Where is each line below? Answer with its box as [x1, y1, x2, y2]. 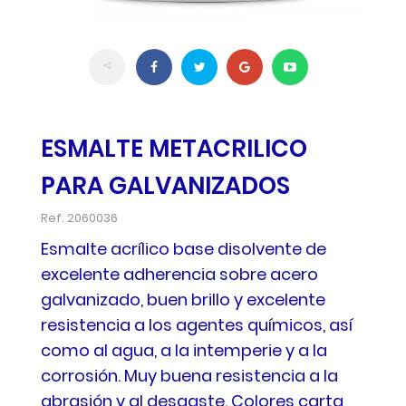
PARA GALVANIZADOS [41, 169, 290, 202]
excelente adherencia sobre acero [41, 263, 318, 285]
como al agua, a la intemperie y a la [41, 339, 327, 362]
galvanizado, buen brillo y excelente [41, 288, 325, 311]
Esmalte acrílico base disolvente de [41, 237, 326, 260]
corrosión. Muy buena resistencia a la [41, 364, 338, 387]
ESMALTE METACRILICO [41, 132, 307, 165]
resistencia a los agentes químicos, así [41, 314, 353, 336]
